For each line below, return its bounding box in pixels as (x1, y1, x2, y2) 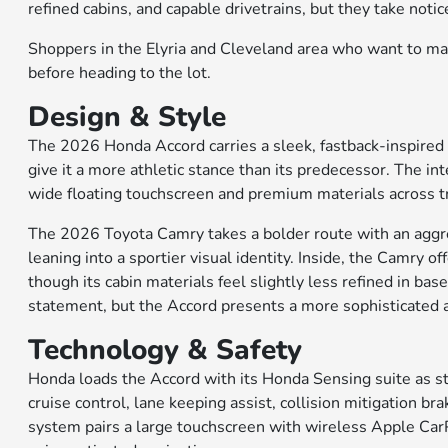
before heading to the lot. (28, 62, 212, 84)
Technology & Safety (28, 331, 303, 369)
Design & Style (28, 98, 227, 136)
